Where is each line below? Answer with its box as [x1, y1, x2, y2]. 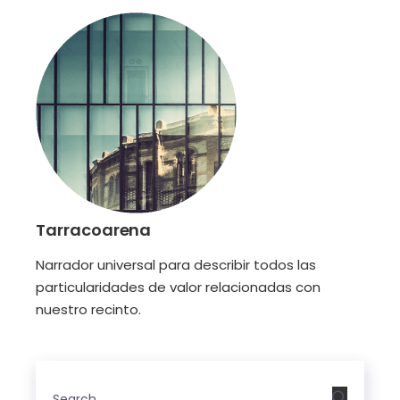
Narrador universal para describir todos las [36, 254, 317, 274]
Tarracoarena [36, 218, 152, 241]
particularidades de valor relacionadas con [36, 277, 321, 296]
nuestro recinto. [36, 299, 142, 319]
